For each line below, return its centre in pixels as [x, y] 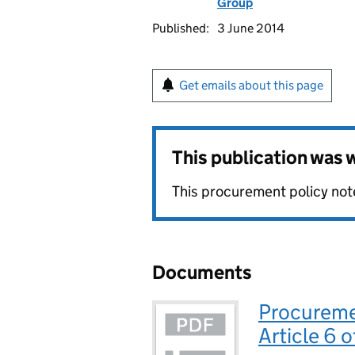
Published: [181, 28]
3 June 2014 [251, 28]
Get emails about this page [251, 85]
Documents [202, 272]
